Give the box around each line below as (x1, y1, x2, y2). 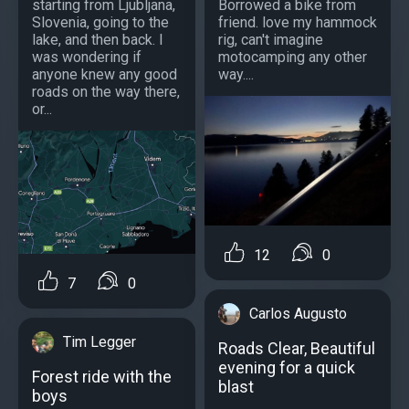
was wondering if (32, 47, 142, 66)
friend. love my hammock (218, 13, 377, 31)
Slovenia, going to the (32, 13, 169, 31)
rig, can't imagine (218, 30, 323, 48)
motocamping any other (218, 47, 367, 66)
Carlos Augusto (249, 304, 347, 322)
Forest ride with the (32, 366, 172, 386)
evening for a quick (218, 357, 355, 377)
